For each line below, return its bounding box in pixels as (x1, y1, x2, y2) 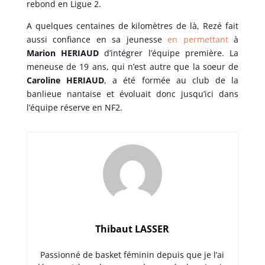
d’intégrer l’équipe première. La (99, 47, 239, 59)
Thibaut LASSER (95, 222, 170, 235)
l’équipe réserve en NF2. (26, 101, 122, 113)
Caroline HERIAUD (26, 74, 104, 86)
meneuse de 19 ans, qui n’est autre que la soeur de (26, 60, 239, 72)
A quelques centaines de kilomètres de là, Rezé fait (26, 20, 239, 31)
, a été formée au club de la (104, 74, 239, 86)
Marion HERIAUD (26, 47, 99, 59)
